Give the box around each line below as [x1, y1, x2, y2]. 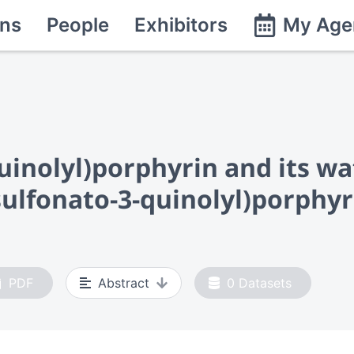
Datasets [239, 274, 292, 291]
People [47, 13, 109, 36]
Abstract [98, 274, 149, 291]
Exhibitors [134, 13, 228, 36]
